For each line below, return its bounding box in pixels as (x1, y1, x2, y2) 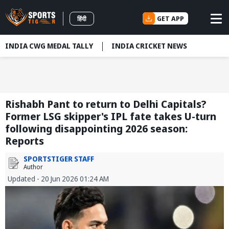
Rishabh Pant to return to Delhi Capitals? (5, 97, 207, 111)
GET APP (157, 13, 184, 23)
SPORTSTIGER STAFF (24, 154, 94, 164)
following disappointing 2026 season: (5, 122, 188, 136)
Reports (5, 134, 44, 148)
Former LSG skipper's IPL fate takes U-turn (5, 109, 216, 124)
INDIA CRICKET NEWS (111, 41, 187, 51)
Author (24, 163, 43, 172)
